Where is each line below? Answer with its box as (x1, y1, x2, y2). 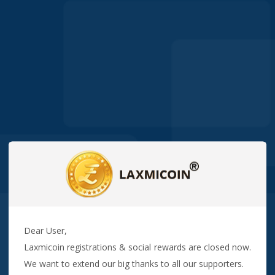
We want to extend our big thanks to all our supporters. (24, 257, 244, 269)
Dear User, (24, 224, 67, 236)
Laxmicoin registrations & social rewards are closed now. (24, 241, 251, 253)
